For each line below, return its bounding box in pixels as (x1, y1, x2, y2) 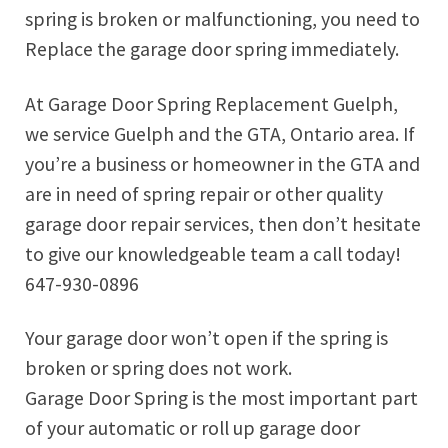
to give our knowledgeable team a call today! (25, 241, 401, 266)
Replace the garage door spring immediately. (25, 37, 399, 62)
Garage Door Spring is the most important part (25, 386, 418, 411)
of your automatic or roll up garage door (25, 416, 360, 441)
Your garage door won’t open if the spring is (25, 326, 388, 351)
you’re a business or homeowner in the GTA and (25, 151, 420, 176)
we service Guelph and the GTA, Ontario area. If (25, 121, 415, 146)
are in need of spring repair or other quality (25, 181, 383, 206)
